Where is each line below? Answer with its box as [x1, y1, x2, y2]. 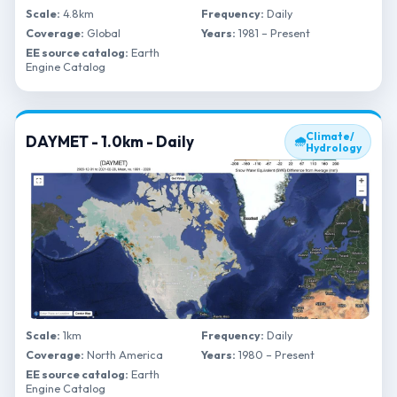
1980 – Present [236, 347, 315, 362]
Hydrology [306, 141, 362, 154]
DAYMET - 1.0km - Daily [26, 132, 194, 151]
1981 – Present [236, 26, 310, 40]
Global [84, 26, 121, 40]
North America [84, 347, 163, 362]
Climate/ [306, 129, 354, 143]
